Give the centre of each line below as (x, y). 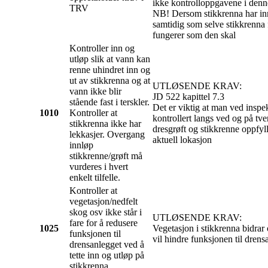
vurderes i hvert (99, 167)
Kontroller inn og (102, 48)
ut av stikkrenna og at (110, 81)
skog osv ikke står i (106, 212)
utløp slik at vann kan (110, 59)
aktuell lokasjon (182, 140)
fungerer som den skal (194, 35)
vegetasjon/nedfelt (103, 202)
